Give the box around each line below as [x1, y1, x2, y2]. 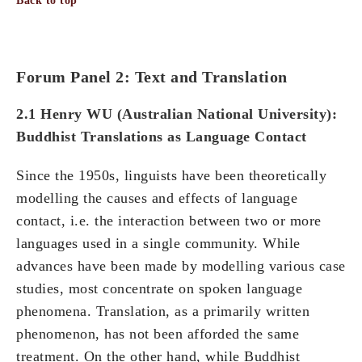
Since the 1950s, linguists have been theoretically [16, 167, 326, 184]
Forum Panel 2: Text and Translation [16, 68, 288, 86]
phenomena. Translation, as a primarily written [16, 303, 309, 320]
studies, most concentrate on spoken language [16, 280, 302, 297]
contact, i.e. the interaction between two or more [16, 213, 322, 229]
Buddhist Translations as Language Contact [16, 128, 311, 145]
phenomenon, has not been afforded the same [16, 326, 299, 343]
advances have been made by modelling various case [16, 258, 346, 275]
